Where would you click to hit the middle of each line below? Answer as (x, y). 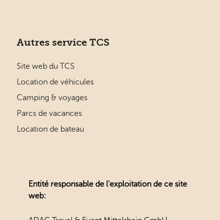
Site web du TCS (46, 67)
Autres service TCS (63, 43)
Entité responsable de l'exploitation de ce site (108, 184)
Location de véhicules (55, 82)
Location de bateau (50, 129)
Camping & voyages (52, 98)
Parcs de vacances (49, 114)
